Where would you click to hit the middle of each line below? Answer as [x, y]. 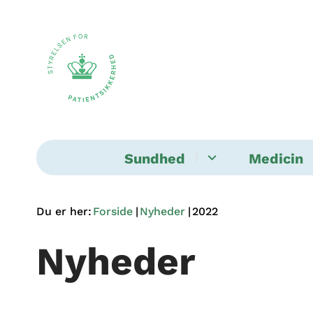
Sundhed [154, 159]
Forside [113, 211]
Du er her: [64, 211]
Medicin [276, 159]
